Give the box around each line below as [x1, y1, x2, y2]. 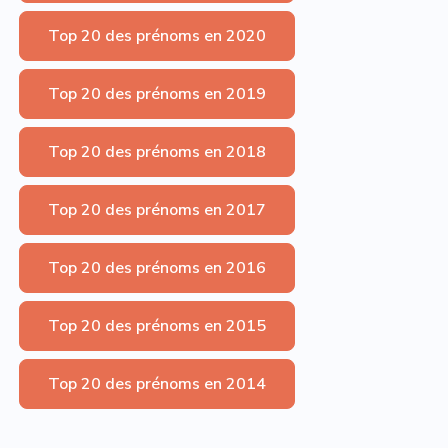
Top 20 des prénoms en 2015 [48, 314, 266, 337]
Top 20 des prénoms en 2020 [48, 24, 266, 47]
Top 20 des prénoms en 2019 [48, 82, 266, 105]
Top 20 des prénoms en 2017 [48, 198, 266, 221]
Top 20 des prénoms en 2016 [48, 256, 266, 279]
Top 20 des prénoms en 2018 [48, 140, 266, 163]
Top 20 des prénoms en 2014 [48, 372, 266, 395]
